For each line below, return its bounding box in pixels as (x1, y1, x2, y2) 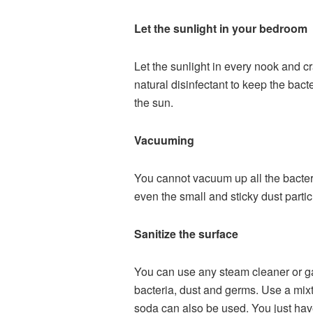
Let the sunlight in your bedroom (134, 20, 310, 36)
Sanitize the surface (134, 226, 241, 242)
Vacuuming (134, 132, 197, 148)
